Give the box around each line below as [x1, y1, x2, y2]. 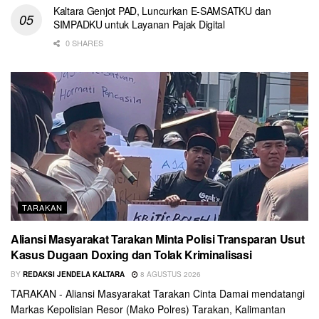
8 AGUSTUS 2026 [138, 268, 201, 279]
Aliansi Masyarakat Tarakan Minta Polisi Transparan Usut [11, 230, 305, 247]
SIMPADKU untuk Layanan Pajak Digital [53, 16, 225, 31]
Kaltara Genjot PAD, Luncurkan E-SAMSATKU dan [53, 3, 271, 18]
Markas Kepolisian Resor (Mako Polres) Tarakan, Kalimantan [11, 301, 286, 316]
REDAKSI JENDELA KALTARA [23, 268, 125, 279]
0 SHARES [63, 36, 103, 48]
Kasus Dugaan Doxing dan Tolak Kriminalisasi [11, 246, 252, 263]
